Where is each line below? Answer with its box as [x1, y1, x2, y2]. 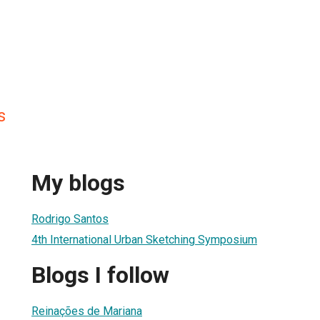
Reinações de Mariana [31, 304, 142, 318]
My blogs [31, 169, 125, 197]
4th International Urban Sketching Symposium [31, 232, 257, 246]
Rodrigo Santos [31, 211, 109, 226]
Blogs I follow [31, 261, 169, 289]
